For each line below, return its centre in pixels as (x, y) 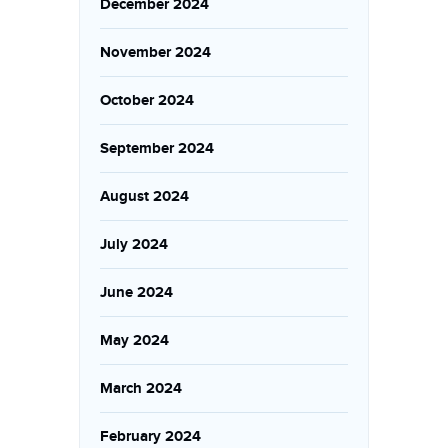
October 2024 (147, 100)
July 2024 (134, 244)
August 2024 (144, 196)
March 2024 (141, 388)
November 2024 (155, 52)
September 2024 (157, 148)
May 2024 (134, 340)
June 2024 (136, 292)
